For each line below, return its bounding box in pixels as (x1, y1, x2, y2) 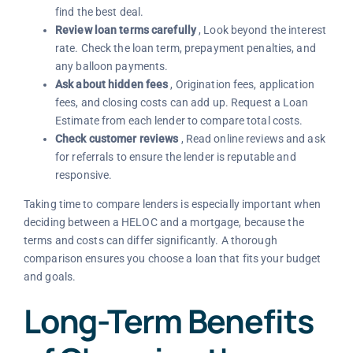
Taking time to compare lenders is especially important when (23, 198, 321, 211)
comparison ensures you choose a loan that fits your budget (23, 252, 321, 266)
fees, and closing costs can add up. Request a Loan (54, 96, 309, 110)
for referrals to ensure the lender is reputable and (54, 150, 296, 164)
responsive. (54, 169, 113, 182)
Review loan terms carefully (54, 24, 197, 37)
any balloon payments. (54, 60, 169, 73)
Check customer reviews (54, 132, 179, 146)
